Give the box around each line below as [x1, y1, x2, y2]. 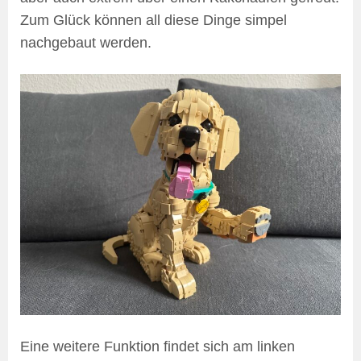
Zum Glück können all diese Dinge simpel [20, 12, 287, 29]
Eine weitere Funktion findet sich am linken [20, 338, 295, 355]
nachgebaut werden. [20, 35, 151, 52]
